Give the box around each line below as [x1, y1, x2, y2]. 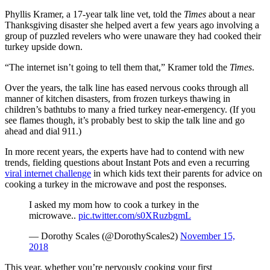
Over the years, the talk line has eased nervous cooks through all [5, 82, 248, 93]
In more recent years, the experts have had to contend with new [5, 146, 245, 157]
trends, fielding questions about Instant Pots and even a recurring [5, 157, 250, 168]
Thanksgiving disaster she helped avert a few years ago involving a [5, 19, 259, 30]
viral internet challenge [5, 168, 91, 178]
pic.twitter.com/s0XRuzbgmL [78, 210, 191, 221]
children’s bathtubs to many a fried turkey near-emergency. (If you [5, 104, 256, 115]
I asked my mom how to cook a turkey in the [29, 199, 199, 210]
